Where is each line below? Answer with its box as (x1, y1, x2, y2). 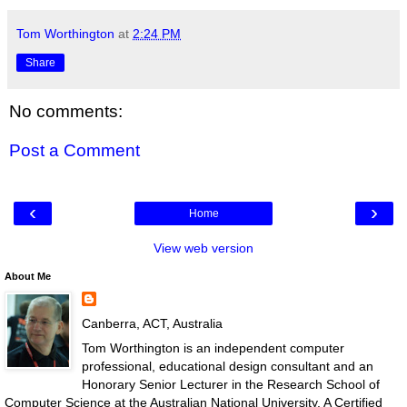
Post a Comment (9, 141, 140, 161)
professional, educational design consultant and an (81, 358, 373, 373)
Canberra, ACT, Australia (81, 315, 223, 331)
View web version (154, 240, 253, 255)
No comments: (9, 101, 123, 121)
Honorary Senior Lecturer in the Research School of (81, 376, 380, 392)
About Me (5, 270, 51, 282)
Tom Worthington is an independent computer (81, 340, 344, 355)
